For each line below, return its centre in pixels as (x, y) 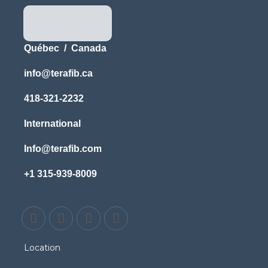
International (52, 123)
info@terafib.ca (58, 73)
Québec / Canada (65, 48)
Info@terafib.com (63, 148)
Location (42, 247)
